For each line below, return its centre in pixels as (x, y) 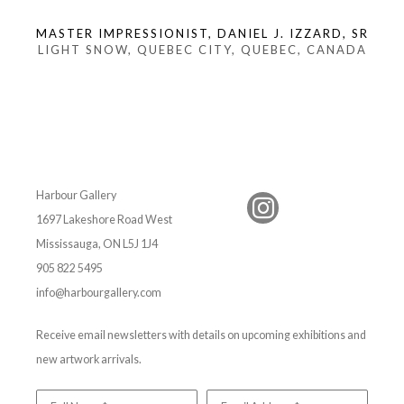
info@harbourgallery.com (99, 293)
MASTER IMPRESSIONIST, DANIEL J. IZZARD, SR (202, 33)
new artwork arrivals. (89, 359)
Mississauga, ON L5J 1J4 (97, 244)
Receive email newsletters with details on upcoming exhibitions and (201, 335)
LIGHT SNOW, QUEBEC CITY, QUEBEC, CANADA (202, 50)
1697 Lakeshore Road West (104, 220)
